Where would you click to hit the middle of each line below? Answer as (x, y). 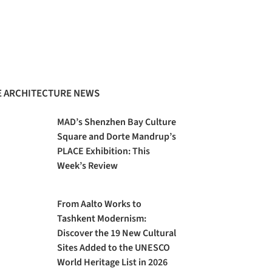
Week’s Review (88, 166)
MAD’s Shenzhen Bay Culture (117, 122)
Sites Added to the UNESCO (114, 248)
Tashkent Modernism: (102, 219)
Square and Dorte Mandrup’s (117, 137)
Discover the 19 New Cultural (117, 233)
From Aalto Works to (100, 204)
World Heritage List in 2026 (113, 262)
